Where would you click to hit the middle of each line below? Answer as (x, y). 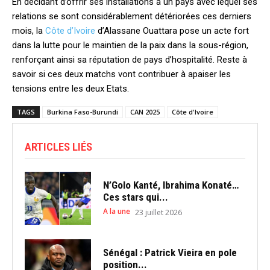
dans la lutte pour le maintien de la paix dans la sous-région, (130, 45)
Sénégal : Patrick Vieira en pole (170, 253)
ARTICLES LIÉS (58, 147)
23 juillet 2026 (158, 213)
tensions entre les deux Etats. (71, 89)
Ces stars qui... (135, 197)
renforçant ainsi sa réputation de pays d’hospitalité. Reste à (130, 60)
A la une (116, 212)
